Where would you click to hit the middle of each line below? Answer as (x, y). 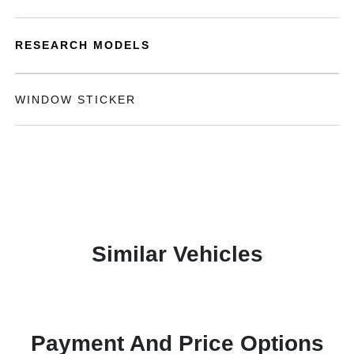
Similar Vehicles (177, 254)
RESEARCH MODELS (83, 45)
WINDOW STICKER (76, 100)
